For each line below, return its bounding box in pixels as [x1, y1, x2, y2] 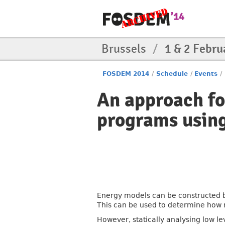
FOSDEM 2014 [102, 70, 150, 77]
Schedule [156, 70, 188, 77]
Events [194, 70, 218, 77]
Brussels [101, 41, 149, 56]
